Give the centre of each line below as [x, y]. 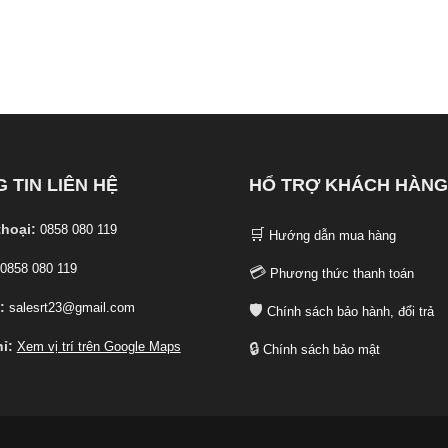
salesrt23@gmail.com [71, 308]
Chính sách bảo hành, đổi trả [350, 312]
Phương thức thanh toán [341, 274]
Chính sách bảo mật [321, 350]
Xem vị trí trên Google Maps [98, 347]
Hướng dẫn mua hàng [332, 236]
